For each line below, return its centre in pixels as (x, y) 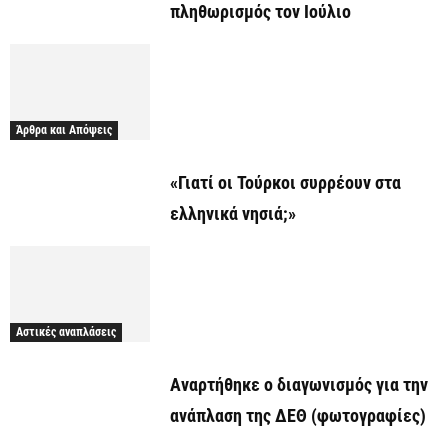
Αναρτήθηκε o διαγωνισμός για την (299, 385)
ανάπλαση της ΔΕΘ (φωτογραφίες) (298, 416)
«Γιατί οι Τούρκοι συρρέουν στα (285, 183)
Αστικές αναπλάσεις (66, 332)
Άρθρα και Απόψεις (64, 130)
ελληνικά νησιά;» (233, 214)
